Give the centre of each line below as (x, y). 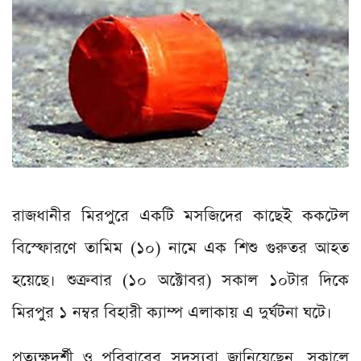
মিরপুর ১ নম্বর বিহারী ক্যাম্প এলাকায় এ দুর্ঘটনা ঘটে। (172, 313)
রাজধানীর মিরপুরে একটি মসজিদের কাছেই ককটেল (180, 216)
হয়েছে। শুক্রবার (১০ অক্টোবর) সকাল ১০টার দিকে (180, 281)
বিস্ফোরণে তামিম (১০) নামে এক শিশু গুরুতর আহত (180, 249)
